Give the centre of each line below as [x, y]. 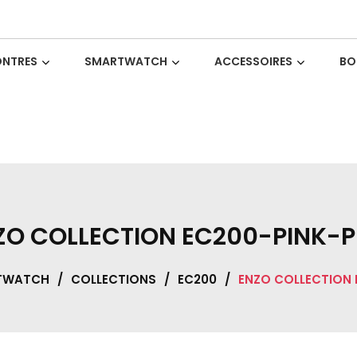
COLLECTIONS [114, 279]
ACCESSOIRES [253, 61]
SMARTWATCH [126, 61]
